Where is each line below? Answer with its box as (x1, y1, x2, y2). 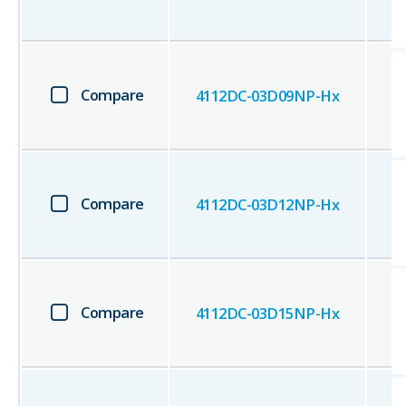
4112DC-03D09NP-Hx (195, 85, 340, 107)
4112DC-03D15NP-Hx (195, 303, 340, 324)
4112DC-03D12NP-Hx (195, 194, 340, 216)
